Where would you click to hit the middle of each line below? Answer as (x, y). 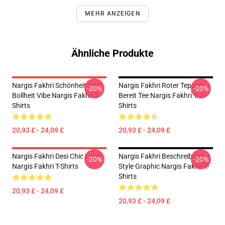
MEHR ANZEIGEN (113, 14)
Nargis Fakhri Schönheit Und (56, 85)
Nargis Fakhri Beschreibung (161, 156)
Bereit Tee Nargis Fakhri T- (158, 95)
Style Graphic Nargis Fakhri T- (164, 166)
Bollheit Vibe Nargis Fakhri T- (56, 95)
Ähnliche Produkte (113, 53)
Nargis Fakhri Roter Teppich (161, 85)
